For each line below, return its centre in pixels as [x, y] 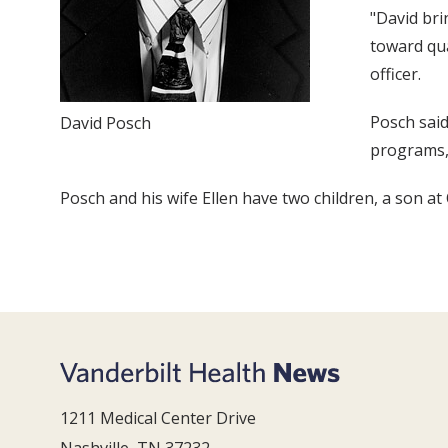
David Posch [105, 122]
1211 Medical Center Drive [158, 418]
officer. [395, 73]
